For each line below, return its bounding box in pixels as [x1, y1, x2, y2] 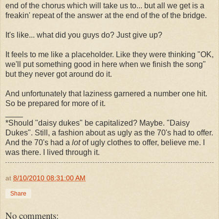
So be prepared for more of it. [5, 99, 106, 108]
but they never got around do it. [5, 69, 112, 78]
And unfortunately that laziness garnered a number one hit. [5, 89, 207, 98]
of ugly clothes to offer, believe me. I [80, 138, 205, 147]
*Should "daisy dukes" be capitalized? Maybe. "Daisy [5, 118, 190, 127]
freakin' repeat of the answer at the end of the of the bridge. [5, 11, 207, 20]
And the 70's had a [5, 138, 72, 147]
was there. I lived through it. [5, 148, 100, 156]
